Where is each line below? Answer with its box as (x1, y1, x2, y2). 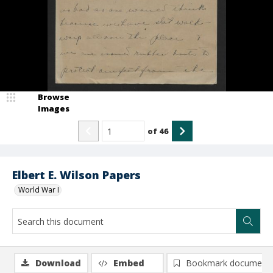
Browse (38, 91, 69, 102)
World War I (18, 185, 59, 195)
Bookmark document (186, 257, 270, 269)
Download (35, 257, 81, 269)
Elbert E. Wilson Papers (12, 168, 141, 182)
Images (38, 103, 69, 114)
